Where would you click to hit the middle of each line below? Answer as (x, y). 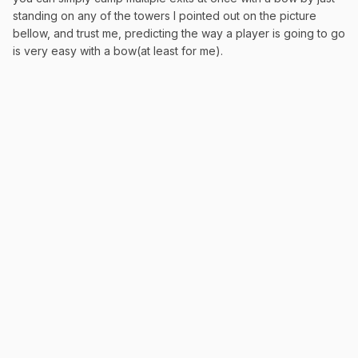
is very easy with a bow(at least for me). (118, 50)
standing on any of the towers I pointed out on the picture (165, 15)
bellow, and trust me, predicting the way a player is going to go (179, 33)
